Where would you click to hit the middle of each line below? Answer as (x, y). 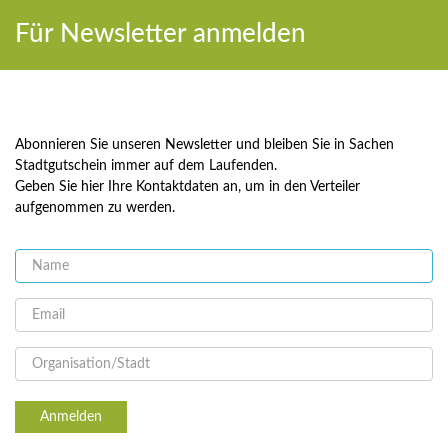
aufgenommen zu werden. (95, 208)
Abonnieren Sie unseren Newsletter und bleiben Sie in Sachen (204, 145)
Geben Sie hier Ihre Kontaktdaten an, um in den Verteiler (187, 187)
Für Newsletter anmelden (160, 34)
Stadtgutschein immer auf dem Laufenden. (146, 166)
